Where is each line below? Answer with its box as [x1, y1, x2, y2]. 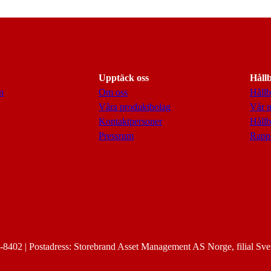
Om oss [99, 87, 128, 97]
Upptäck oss [99, 73, 149, 83]
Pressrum [99, 131, 134, 141]
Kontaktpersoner [99, 116, 162, 126]
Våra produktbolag [99, 102, 171, 112]
